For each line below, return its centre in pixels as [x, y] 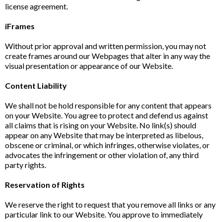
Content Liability [36, 85]
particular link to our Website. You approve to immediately [104, 214]
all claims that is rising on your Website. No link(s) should [101, 125]
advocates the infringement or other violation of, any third [102, 155]
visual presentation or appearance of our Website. [89, 66]
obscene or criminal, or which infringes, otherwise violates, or [107, 145]
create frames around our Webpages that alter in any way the [108, 56]
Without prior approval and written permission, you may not [106, 46]
